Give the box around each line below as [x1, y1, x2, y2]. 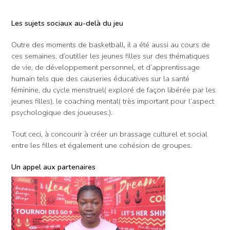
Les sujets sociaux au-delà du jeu [11, 17, 123, 28]
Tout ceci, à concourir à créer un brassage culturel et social [11, 128, 207, 139]
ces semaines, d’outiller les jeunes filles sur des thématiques [11, 50, 209, 61]
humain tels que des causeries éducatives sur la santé [11, 73, 189, 84]
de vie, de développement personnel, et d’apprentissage [11, 62, 200, 72]
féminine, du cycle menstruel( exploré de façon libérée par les [11, 84, 216, 95]
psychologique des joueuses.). [11, 107, 112, 118]
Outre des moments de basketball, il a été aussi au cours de [11, 39, 210, 50]
